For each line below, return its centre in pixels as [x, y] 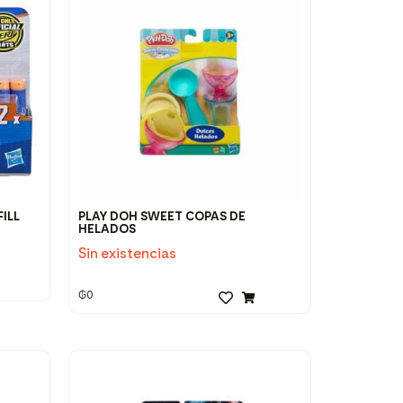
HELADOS [107, 229]
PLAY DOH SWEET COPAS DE [162, 217]
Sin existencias [127, 254]
